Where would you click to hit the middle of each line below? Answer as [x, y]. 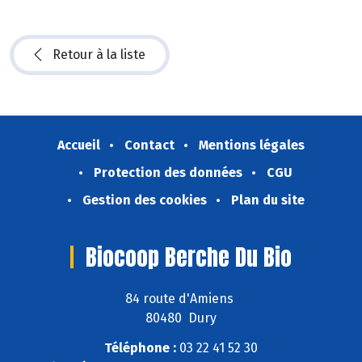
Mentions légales [252, 145]
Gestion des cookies [144, 200]
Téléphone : [140, 347]
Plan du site [267, 200]
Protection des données [168, 173]
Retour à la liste [99, 55]
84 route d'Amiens [181, 298]
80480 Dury [181, 318]
